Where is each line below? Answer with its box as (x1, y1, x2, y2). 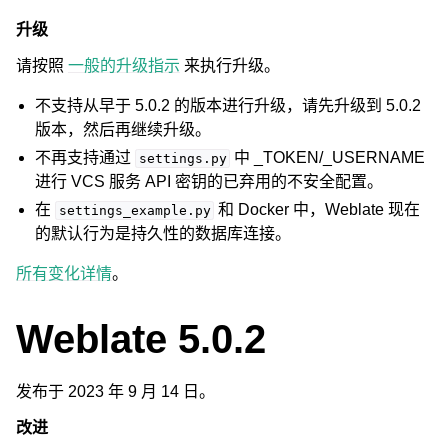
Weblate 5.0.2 (16, 317, 266, 361)
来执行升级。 (180, 57, 280, 74)
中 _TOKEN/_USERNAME (230, 149, 426, 166)
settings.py (138, 151, 227, 166)
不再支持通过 (35, 149, 136, 166)
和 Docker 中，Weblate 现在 (214, 201, 421, 218)
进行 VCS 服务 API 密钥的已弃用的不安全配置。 (35, 173, 384, 190)
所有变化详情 (16, 265, 112, 282)
